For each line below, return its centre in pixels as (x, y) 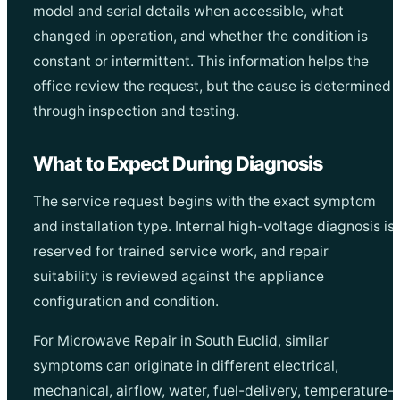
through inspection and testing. (136, 111)
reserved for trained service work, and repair (180, 251)
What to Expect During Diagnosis (177, 163)
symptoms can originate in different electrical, (185, 365)
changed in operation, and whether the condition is (200, 36)
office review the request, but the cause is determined (212, 86)
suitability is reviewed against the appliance (178, 276)
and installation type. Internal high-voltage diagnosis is (213, 226)
